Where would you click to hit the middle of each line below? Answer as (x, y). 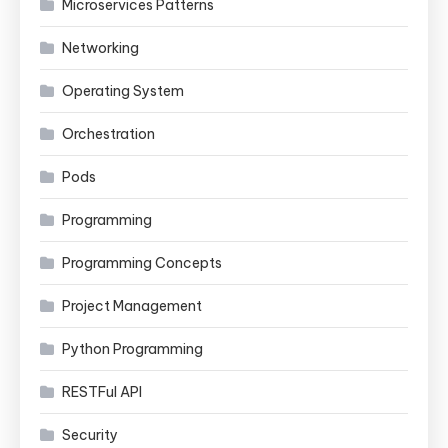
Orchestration (108, 134)
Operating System (123, 91)
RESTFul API (102, 392)
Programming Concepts (142, 263)
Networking (100, 48)
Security (90, 435)
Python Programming (132, 349)
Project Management (132, 306)
